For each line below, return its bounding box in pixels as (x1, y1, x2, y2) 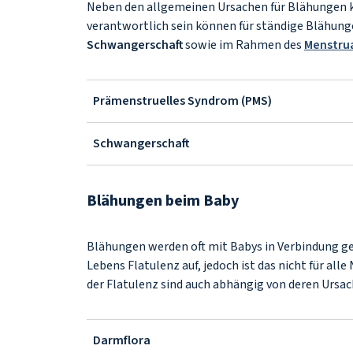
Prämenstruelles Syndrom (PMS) (93, 92, 272, 110)
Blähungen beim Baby (87, 190, 242, 212)
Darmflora (93, 332, 150, 349)
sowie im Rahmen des (183, 36, 304, 54)
